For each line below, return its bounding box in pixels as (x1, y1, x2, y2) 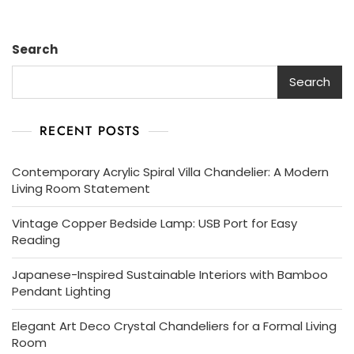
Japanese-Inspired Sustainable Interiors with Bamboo (12, 265, 328, 283)
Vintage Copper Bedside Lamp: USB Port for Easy (12, 214, 297, 232)
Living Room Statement (12, 179, 150, 197)
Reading (12, 231, 60, 248)
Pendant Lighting (12, 282, 111, 299)
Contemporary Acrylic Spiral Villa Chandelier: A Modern (12, 163, 329, 180)
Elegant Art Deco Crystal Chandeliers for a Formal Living (12, 317, 337, 334)
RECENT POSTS (40, 121, 141, 140)
